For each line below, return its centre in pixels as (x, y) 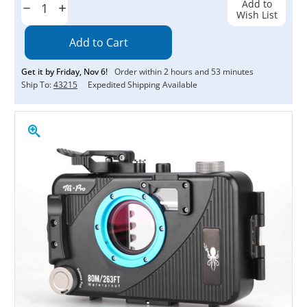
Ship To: (37, 84)
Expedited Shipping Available (143, 84)
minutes (237, 71)
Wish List (257, 14)
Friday (68, 71)
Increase (75, 9)
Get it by (39, 71)
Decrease (42, 9)
